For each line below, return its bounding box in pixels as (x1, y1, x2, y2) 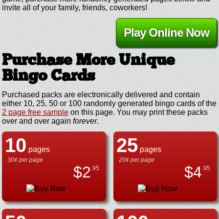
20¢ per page (118, 156, 154, 163)
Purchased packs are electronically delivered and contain (2, 90, 200, 99)
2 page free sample (2, 108, 68, 116)
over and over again (2, 116, 73, 125)
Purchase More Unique (2, 53, 175, 69)
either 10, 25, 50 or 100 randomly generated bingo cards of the (2, 99, 217, 108)
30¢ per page (7, 156, 43, 163)
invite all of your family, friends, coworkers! (2, 3, 147, 12)
